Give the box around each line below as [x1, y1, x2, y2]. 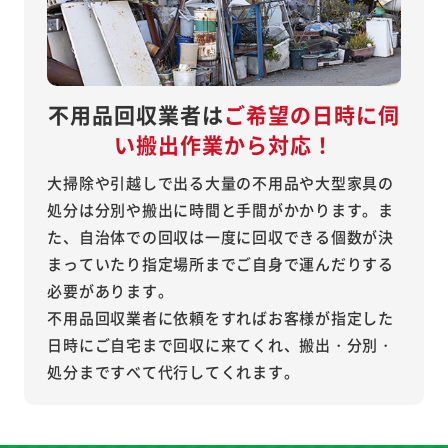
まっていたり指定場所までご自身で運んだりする [47, 253, 394, 275]
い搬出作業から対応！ [113, 129, 335, 160]
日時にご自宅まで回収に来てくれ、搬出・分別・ [47, 334, 394, 356]
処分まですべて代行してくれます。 [47, 361, 300, 383]
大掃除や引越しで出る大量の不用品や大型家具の [47, 172, 394, 194]
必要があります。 [47, 280, 174, 302]
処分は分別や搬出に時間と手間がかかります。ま [47, 199, 394, 221]
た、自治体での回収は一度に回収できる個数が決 [47, 226, 394, 248]
